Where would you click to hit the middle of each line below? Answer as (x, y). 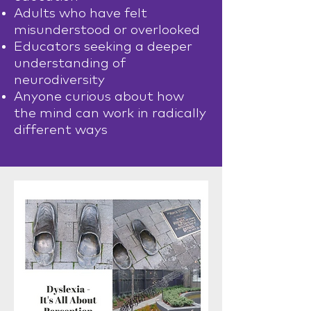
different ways (61, 130)
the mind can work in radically (110, 114)
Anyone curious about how (99, 97)
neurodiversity (59, 80)
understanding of (70, 64)
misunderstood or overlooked (107, 30)
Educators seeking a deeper (103, 47)
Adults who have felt (81, 14)
